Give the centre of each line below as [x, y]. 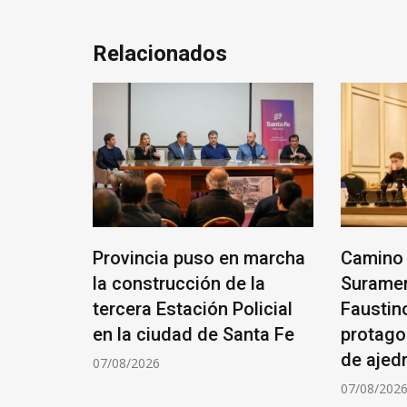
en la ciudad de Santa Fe [194, 335]
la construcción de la [179, 284]
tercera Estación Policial [193, 309]
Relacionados [160, 53]
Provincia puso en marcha [199, 258]
